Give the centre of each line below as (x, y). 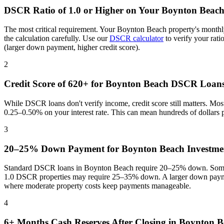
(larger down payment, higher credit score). (72, 47)
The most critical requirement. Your (60, 29)
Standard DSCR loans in (44, 168)
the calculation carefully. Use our (57, 38)
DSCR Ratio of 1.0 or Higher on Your (83, 10)
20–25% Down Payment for (63, 148)
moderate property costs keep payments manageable (107, 186)
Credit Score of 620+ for (55, 84)
